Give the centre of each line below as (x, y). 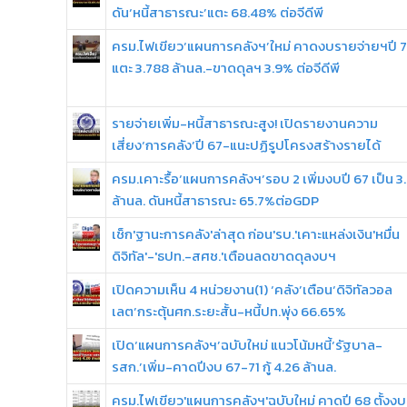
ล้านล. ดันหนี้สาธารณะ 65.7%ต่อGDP (215, 200)
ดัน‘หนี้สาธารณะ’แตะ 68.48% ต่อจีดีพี (218, 12)
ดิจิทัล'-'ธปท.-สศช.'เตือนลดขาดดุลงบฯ (224, 256)
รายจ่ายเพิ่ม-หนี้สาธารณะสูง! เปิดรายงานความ (245, 123)
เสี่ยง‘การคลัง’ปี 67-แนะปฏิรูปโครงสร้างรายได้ (246, 145)
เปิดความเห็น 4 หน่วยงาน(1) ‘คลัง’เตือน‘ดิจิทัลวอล (252, 289)
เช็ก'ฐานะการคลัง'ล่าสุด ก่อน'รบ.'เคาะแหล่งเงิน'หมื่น (256, 234)
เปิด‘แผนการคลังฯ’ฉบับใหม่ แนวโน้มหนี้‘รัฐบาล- (247, 345)
